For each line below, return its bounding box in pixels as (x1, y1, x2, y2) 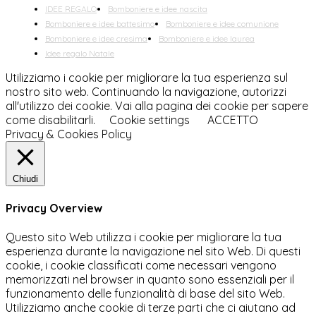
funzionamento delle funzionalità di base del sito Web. (6, 286, 285, 301)
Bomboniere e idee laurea (159, 32, 255, 44)
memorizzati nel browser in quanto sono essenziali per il (6, 272, 294, 287)
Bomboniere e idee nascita (108, 3, 207, 14)
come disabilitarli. (6, 112, 95, 127)
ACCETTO (207, 112, 258, 127)
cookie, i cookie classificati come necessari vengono (6, 258, 276, 273)
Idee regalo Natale (45, 47, 114, 59)
